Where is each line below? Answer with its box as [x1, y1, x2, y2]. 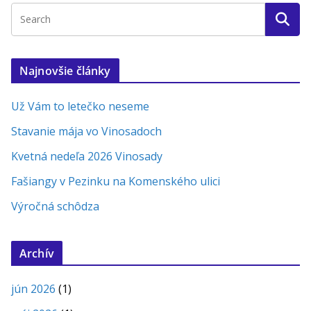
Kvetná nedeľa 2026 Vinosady [11, 148, 162, 164]
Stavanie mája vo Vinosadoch [11, 123, 162, 139]
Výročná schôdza [11, 198, 99, 214]
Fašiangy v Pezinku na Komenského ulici [11, 173, 220, 189]
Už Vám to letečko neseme [11, 98, 149, 114]
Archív [19, 245, 54, 261]
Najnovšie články [19, 62, 111, 78]
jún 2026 [11, 280, 56, 296]
